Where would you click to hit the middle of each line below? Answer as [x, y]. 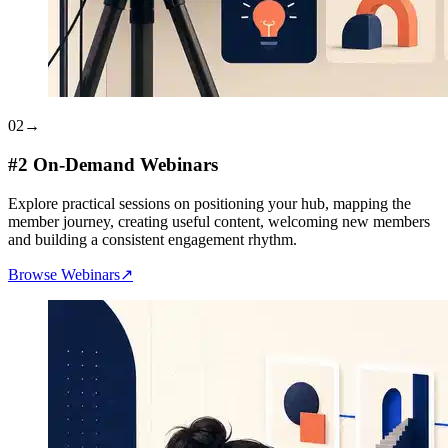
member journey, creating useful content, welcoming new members [219, 221]
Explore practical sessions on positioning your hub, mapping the [209, 203]
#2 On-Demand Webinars [113, 165]
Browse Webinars [64, 274]
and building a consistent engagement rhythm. [152, 239]
